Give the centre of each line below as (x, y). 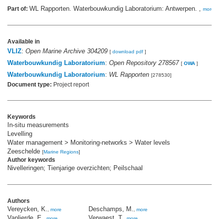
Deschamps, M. (111, 209)
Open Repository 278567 (144, 63)
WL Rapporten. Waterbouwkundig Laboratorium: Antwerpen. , (116, 9)
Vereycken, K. (27, 209)
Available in (23, 42)
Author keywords (31, 160)
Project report (70, 85)
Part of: (18, 9)
